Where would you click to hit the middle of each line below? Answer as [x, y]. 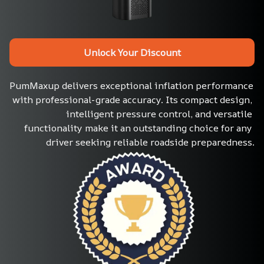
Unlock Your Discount [132, 52]
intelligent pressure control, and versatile [159, 114]
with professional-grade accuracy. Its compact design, [132, 100]
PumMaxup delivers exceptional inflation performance [131, 86]
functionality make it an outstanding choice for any [138, 128]
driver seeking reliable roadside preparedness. [150, 142]
